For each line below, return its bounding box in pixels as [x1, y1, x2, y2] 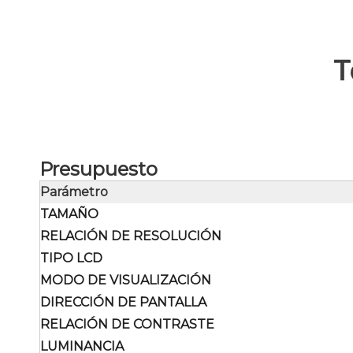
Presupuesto [39, 158, 158, 180]
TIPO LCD [40, 251, 102, 266]
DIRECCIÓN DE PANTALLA [40, 295, 206, 310]
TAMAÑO [40, 206, 98, 221]
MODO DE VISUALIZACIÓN [40, 273, 211, 288]
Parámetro [40, 184, 108, 199]
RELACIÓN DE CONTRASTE [40, 317, 214, 332]
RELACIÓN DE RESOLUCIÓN [40, 229, 221, 243]
